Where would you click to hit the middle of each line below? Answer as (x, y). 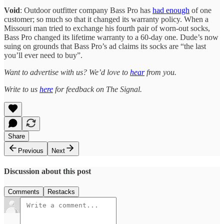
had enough (171, 10)
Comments (24, 191)
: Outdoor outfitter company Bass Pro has (86, 10)
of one (200, 10)
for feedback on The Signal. (97, 89)
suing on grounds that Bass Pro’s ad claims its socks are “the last (105, 46)
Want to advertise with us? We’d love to (67, 72)
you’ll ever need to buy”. (43, 55)
